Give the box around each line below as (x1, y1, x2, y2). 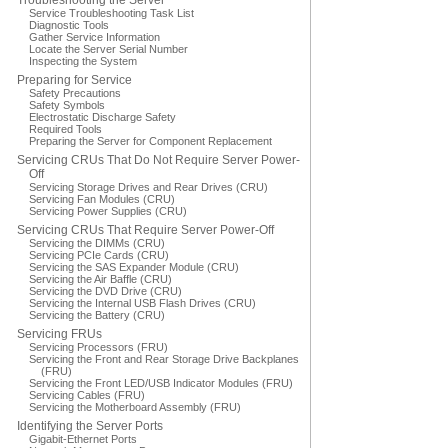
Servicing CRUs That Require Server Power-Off (17, 223, 274, 237)
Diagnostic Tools (29, 19, 109, 31)
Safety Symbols (29, 99, 105, 111)
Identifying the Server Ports (17, 419, 163, 433)
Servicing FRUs (17, 327, 102, 341)
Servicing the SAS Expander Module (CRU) (29, 261, 239, 273)
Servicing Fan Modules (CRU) (29, 193, 175, 205)
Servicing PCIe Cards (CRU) (29, 249, 169, 261)
